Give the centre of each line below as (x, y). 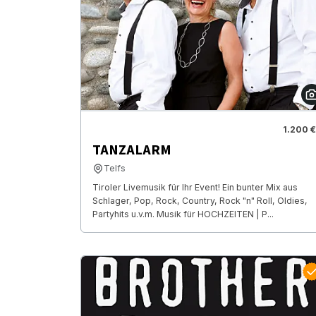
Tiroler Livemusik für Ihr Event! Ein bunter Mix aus (195, 188)
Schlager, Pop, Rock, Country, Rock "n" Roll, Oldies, (200, 201)
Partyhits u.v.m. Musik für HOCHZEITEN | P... (183, 214)
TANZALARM (132, 151)
